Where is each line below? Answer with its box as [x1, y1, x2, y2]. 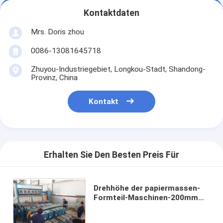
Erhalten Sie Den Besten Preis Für [44, 150, 179, 160]
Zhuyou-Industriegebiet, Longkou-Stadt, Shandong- [30, 64, 206, 74]
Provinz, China [30, 73, 78, 82]
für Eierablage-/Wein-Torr [93, 202, 187, 212]
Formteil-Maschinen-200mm [93, 193, 198, 202]
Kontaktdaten [84, 8, 139, 18]
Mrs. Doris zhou [30, 27, 84, 36]
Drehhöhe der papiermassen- [93, 183, 200, 193]
